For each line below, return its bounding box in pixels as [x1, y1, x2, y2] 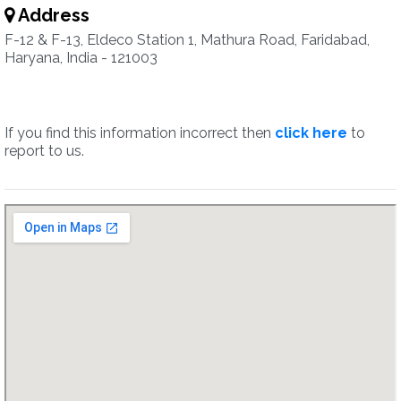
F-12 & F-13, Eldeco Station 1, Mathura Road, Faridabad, [4, 31, 370, 48]
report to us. [4, 142, 84, 159]
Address [14, 4, 90, 26]
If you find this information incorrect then [4, 124, 275, 141]
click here [275, 124, 347, 141]
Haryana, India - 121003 [4, 49, 158, 66]
